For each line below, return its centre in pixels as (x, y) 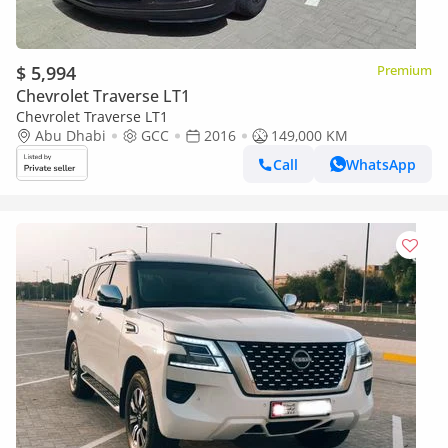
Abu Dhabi (70, 135)
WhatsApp (381, 164)
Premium (404, 70)
